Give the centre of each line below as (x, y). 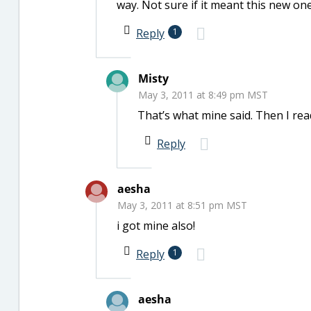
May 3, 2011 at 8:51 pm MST (182, 205)
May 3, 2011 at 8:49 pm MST (203, 95)
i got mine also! (156, 226)
